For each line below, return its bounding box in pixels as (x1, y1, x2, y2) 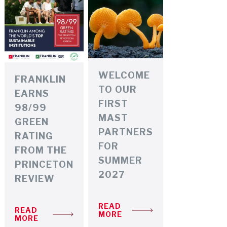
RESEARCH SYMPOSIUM (8, 7, 93, 15)
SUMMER (98, 155, 143, 166)
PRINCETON (15, 159, 74, 170)
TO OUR (98, 84, 137, 95)
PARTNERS (98, 126, 154, 137)
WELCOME (98, 69, 150, 81)
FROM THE (15, 144, 67, 156)
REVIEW (15, 173, 55, 184)
